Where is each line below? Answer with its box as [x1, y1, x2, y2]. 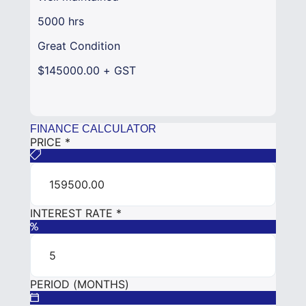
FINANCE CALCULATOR [30, 123, 156, 135]
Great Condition [38, 39, 120, 53]
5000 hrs [38, 14, 84, 29]
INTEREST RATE [30, 206, 116, 221]
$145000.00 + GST [38, 64, 136, 78]
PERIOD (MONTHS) [30, 277, 129, 292]
